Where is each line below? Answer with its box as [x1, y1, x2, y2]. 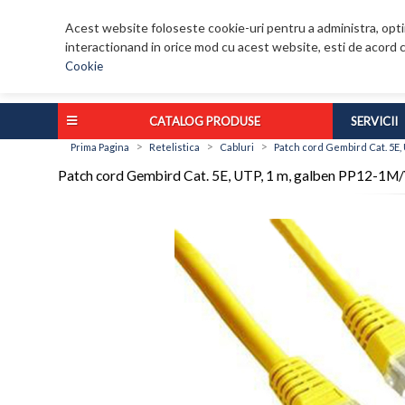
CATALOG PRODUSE [149, 114, 260, 129]
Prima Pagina [71, 141, 129, 154]
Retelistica [149, 141, 200, 154]
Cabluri [220, 141, 254, 154]
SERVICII [351, 114, 398, 129]
